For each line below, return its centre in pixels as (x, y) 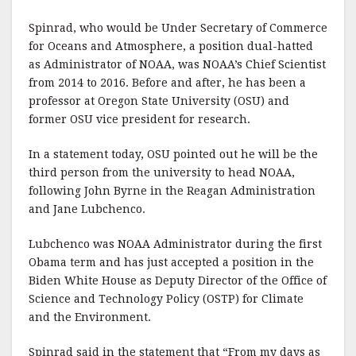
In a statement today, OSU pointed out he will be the (173, 154)
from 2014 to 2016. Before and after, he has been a (167, 82)
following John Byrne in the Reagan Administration (172, 190)
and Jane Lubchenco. (87, 209)
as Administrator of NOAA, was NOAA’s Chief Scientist (177, 64)
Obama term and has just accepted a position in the (171, 262)
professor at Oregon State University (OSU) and (159, 101)
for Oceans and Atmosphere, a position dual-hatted (171, 46)
